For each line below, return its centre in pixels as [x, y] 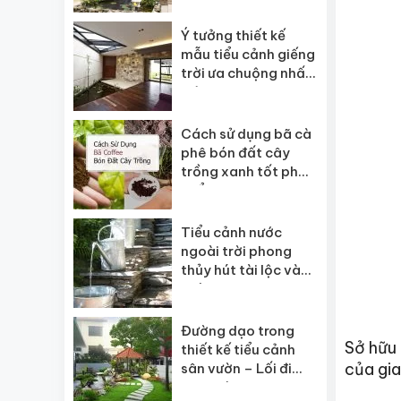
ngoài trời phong [236, 251]
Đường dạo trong [238, 331]
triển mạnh [217, 190]
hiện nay [209, 92]
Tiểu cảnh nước [231, 232]
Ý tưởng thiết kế [233, 35]
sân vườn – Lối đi [236, 368]
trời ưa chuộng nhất [246, 73]
